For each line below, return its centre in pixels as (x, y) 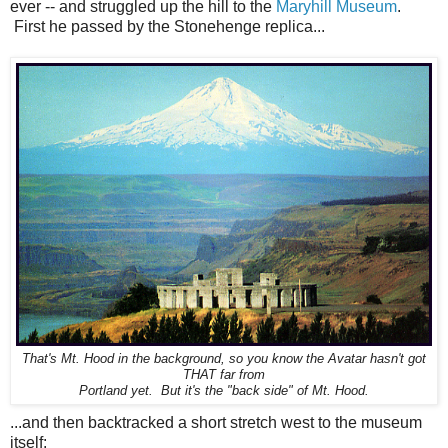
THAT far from (224, 374)
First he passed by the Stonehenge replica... (167, 26)
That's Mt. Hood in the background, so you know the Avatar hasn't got (224, 358)
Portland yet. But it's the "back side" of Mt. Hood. (224, 390)
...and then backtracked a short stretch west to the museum (216, 422)
